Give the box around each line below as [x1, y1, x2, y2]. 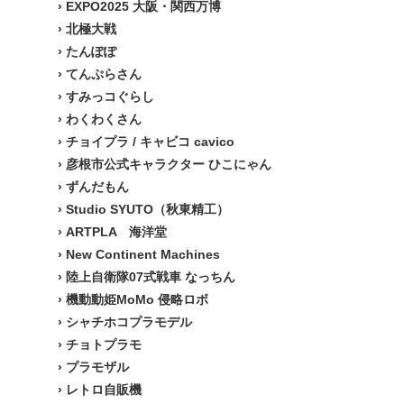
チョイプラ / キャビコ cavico [66, 134, 234, 149]
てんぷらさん [66, 67, 142, 81]
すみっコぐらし [66, 89, 154, 104]
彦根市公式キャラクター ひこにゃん [66, 157, 271, 171]
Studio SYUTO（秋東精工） [66, 202, 229, 216]
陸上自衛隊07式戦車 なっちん [66, 270, 235, 284]
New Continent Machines [66, 247, 220, 262]
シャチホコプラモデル [66, 315, 192, 329]
